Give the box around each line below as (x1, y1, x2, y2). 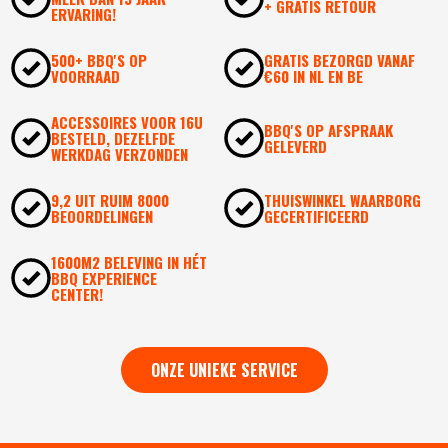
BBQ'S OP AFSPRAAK (263, 118, 393, 141)
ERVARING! (51, 2, 117, 25)
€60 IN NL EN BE (263, 64, 363, 87)
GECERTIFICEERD (263, 204, 369, 227)
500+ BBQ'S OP (51, 48, 148, 71)
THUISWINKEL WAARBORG (263, 188, 421, 211)
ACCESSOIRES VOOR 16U (51, 110, 204, 133)
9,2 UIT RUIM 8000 (51, 188, 170, 211)
